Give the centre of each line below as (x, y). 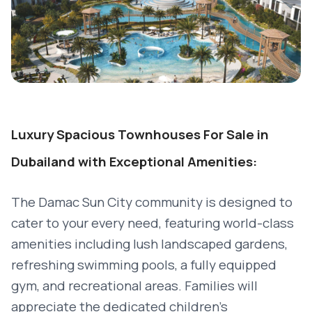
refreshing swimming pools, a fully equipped (144, 265)
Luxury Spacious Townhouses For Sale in (140, 134)
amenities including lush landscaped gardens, (149, 244)
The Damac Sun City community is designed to (152, 202)
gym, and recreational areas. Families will (134, 286)
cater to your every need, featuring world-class (153, 223)
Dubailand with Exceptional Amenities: (134, 162)
